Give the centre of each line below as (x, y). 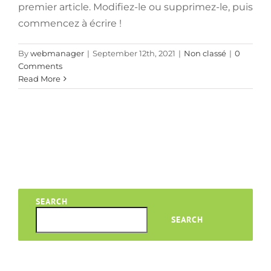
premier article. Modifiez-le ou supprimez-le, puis (135, 7)
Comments (40, 66)
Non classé (205, 54)
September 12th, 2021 (134, 54)
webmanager (57, 54)
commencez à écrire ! (70, 24)
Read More (39, 79)
